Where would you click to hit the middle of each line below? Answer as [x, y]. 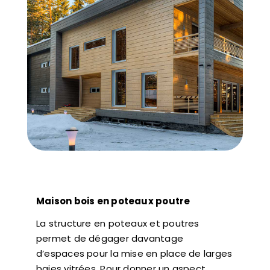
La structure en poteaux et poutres [118, 224]
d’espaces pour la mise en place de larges [134, 254]
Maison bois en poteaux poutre [113, 201]
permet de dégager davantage [110, 239]
